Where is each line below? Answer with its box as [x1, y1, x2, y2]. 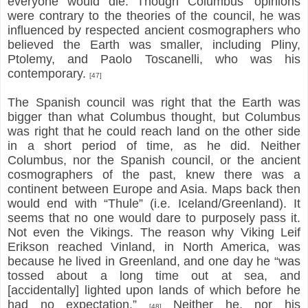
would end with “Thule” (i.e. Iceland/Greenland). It [8, 196, 300, 210]
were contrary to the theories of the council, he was [8, 8, 300, 23]
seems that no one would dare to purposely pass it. [8, 210, 300, 225]
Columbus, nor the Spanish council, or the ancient [8, 153, 300, 167]
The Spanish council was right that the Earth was [8, 95, 300, 109]
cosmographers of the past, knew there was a [8, 167, 300, 181]
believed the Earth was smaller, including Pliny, [8, 37, 300, 52]
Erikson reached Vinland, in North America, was [8, 239, 300, 254]
